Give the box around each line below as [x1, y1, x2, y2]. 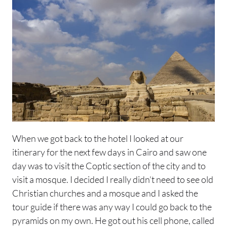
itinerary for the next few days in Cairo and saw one [12, 146, 207, 158]
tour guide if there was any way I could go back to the [12, 201, 212, 212]
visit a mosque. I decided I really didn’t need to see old [12, 173, 213, 185]
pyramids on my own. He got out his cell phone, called [12, 214, 214, 226]
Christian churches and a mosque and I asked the [12, 187, 198, 199]
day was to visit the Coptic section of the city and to [12, 160, 206, 171]
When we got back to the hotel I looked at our [12, 132, 183, 144]
